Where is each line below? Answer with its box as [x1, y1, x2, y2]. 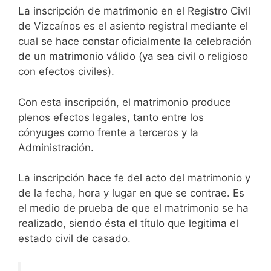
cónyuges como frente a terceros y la [18, 126, 198, 139]
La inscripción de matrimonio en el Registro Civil [18, 5, 250, 18]
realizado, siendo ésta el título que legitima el [18, 217, 238, 230]
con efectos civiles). [18, 65, 114, 78]
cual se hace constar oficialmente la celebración [18, 35, 252, 48]
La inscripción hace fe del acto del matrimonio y [18, 172, 250, 184]
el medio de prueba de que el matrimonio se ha [18, 202, 249, 215]
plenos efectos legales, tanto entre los [18, 111, 204, 123]
